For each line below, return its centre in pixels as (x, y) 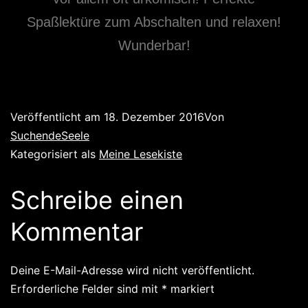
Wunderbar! (154, 45)
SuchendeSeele (50, 135)
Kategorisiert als (55, 154)
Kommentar (77, 232)
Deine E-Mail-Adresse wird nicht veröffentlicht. (132, 270)
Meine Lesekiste (141, 154)
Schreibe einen (97, 200)
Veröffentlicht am (57, 117)
